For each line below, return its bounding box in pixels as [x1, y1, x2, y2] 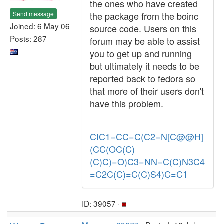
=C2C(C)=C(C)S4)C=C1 [90, 167, 188, 180]
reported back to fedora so [90, 72, 195, 85]
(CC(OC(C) [90, 142, 135, 155]
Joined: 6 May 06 [10, 20, 70, 31]
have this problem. [90, 97, 163, 110]
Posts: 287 [10, 32, 47, 44]
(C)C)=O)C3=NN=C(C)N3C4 [90, 155, 205, 168]
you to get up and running [90, 47, 192, 60]
